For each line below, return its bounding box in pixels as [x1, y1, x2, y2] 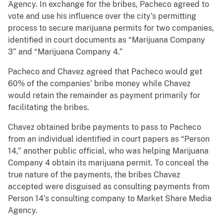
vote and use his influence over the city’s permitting [8, 11, 196, 21]
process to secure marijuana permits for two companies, [8, 23, 214, 33]
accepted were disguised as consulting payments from [8, 182, 210, 192]
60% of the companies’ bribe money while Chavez [8, 79, 191, 89]
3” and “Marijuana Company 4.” [8, 47, 123, 57]
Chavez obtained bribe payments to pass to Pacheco [8, 122, 201, 132]
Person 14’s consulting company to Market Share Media [8, 194, 212, 204]
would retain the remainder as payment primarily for [8, 91, 200, 101]
